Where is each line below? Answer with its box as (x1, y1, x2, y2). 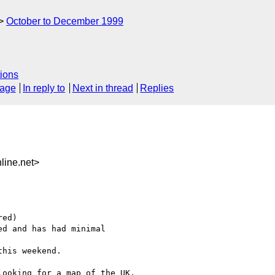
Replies (140, 83, 174, 94)
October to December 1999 (6, 16, 123, 26)
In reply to (23, 83, 66, 94)
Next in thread (72, 83, 133, 94)
